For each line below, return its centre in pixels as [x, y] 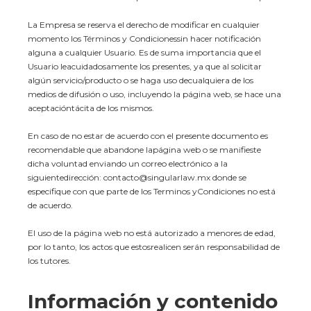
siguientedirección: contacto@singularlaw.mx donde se [137, 177]
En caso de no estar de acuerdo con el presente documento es [148, 136]
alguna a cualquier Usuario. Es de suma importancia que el [144, 52]
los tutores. [49, 261]
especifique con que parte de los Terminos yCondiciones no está [152, 191]
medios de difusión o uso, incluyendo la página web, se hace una [154, 94]
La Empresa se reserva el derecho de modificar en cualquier [144, 25]
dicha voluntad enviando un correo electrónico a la [128, 163]
